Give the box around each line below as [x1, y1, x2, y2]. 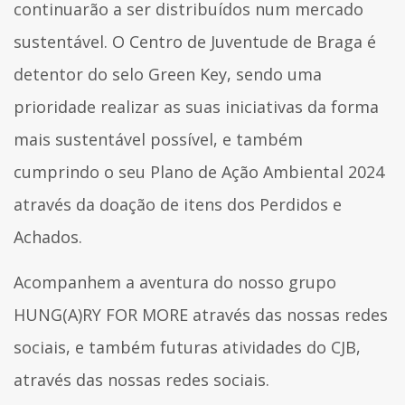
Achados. [14, 225, 87, 248]
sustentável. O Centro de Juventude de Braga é [14, 30, 376, 52]
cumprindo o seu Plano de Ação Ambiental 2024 [14, 160, 384, 183]
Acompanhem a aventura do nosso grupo [14, 270, 336, 293]
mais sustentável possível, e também [14, 127, 303, 150]
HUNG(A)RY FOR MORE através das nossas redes [14, 303, 388, 325]
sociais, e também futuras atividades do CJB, [14, 335, 361, 358]
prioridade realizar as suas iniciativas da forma [14, 95, 379, 118]
